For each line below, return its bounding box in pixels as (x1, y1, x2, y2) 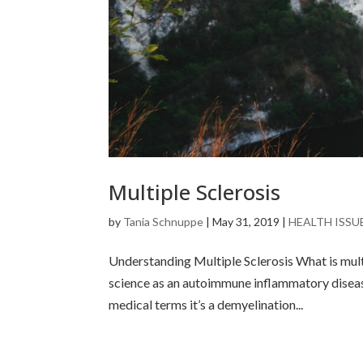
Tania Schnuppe (123, 215, 204, 229)
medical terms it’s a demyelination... (109, 297, 304, 313)
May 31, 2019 (212, 215, 280, 229)
